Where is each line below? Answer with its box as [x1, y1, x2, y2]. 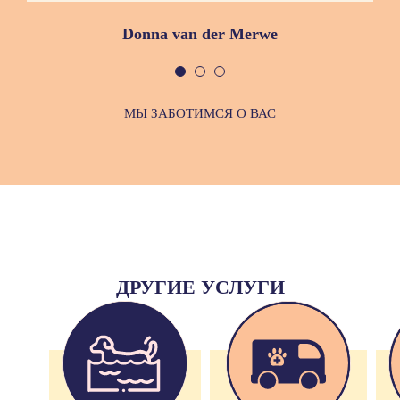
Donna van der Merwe [122, 25, 278, 44]
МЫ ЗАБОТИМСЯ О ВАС [124, 104, 276, 121]
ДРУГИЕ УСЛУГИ [115, 275, 285, 298]
